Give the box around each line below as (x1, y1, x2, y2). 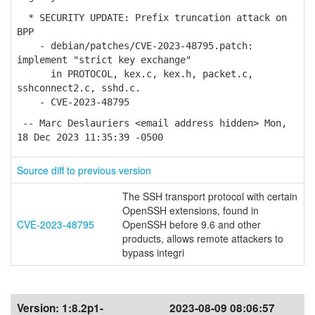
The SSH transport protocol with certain (122, 189, 297, 203)
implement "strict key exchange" (17, 54, 191, 65)
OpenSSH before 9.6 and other (122, 217, 261, 231)
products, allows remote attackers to (122, 231, 283, 245)
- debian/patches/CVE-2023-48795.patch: (17, 40, 253, 51)
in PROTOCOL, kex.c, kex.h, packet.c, (17, 68, 253, 79)
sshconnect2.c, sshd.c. (17, 82, 141, 94)
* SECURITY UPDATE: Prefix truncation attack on (17, 12, 287, 23)
